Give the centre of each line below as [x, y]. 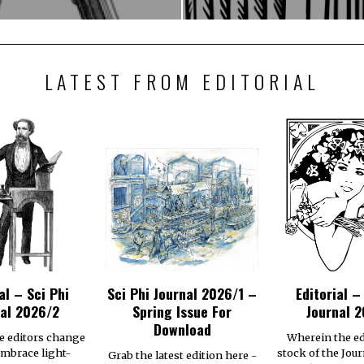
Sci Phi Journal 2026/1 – [182, 293]
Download [182, 329]
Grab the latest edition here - [182, 355]
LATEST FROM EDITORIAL [182, 81]
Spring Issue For [182, 311]
